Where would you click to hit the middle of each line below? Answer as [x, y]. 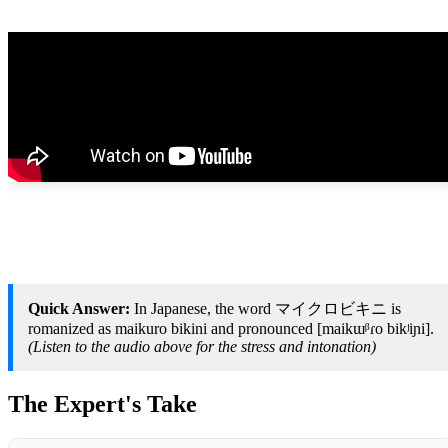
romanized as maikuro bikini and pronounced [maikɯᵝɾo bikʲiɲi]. [231, 328]
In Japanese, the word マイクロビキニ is [265, 308]
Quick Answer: [79, 308]
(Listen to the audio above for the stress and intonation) [202, 346]
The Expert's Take [102, 404]
